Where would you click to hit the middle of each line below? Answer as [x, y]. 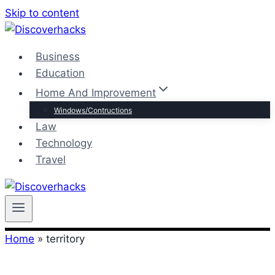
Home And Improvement [96, 93]
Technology [64, 143]
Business [58, 56]
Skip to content [42, 13]
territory [65, 239]
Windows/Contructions [93, 110]
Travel [51, 160]
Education [60, 73]
